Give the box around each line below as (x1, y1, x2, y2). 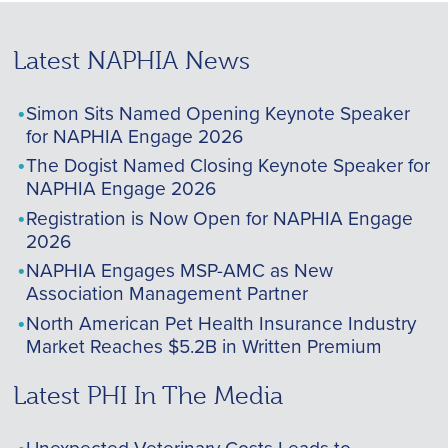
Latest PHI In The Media (12, 381, 283, 411)
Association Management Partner (25, 279, 308, 307)
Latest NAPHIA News (12, 45, 250, 75)
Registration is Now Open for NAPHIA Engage (25, 203, 413, 231)
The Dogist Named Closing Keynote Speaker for (25, 151, 430, 179)
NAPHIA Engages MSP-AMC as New (25, 256, 333, 284)
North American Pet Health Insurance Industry (25, 308, 416, 336)
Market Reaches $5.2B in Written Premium (25, 331, 382, 359)
